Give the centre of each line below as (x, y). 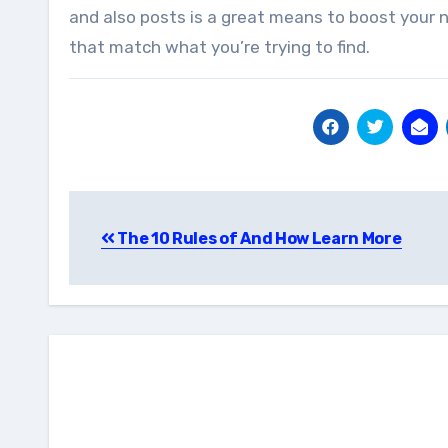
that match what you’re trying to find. (219, 47)
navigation (148, 251)
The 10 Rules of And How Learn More (258, 238)
